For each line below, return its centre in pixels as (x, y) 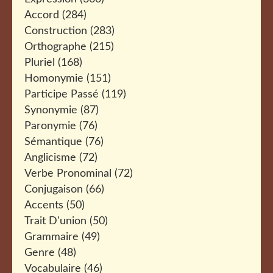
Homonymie (54, 79)
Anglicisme (50, 158)
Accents (44, 205)
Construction (56, 31)
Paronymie (50, 126)
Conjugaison (54, 190)
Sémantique (53, 142)
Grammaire (51, 237)
